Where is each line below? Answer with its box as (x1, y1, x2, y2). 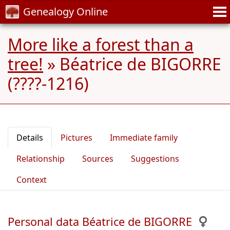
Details (16, 132, 43, 143)
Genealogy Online (23, 5, 108, 18)
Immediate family (110, 132, 178, 143)
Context (16, 174, 47, 185)
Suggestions (131, 153, 179, 164)
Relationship (16, 153, 65, 164)
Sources (82, 153, 113, 164)
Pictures (61, 132, 92, 143)
